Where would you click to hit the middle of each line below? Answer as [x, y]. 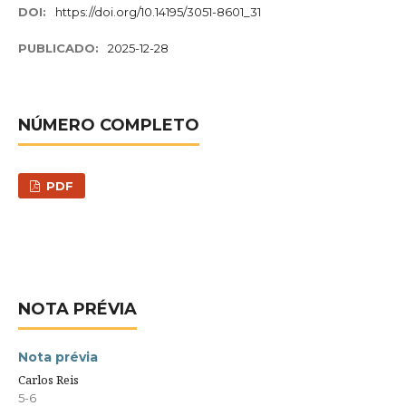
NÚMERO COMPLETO [108, 126]
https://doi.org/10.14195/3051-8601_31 [159, 12]
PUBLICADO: [60, 48]
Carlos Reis [48, 379]
